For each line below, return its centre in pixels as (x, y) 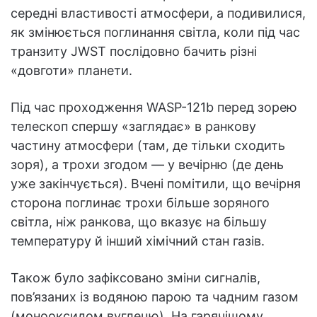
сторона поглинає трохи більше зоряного (140, 203)
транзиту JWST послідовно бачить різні (134, 52)
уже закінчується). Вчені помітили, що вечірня (156, 184)
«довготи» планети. (71, 71)
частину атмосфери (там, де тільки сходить (148, 146)
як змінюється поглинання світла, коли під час (155, 33)
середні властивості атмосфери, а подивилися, (158, 13)
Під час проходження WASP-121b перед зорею (154, 108)
